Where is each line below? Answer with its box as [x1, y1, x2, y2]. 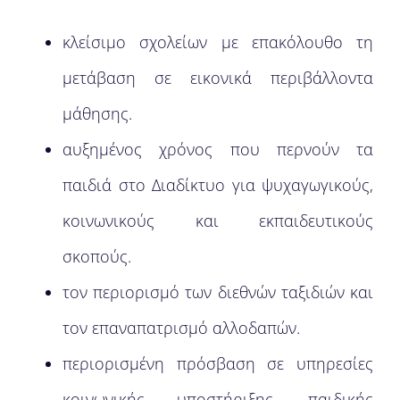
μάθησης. [62, 103, 132, 124]
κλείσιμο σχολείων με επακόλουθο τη [62, 31, 373, 53]
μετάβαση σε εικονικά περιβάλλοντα [62, 67, 373, 88]
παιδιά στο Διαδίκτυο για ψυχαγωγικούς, [62, 174, 373, 196]
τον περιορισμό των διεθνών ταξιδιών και [62, 281, 373, 303]
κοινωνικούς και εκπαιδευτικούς [62, 210, 373, 231]
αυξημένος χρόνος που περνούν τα [62, 138, 373, 160]
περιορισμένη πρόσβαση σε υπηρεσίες [62, 353, 373, 374]
